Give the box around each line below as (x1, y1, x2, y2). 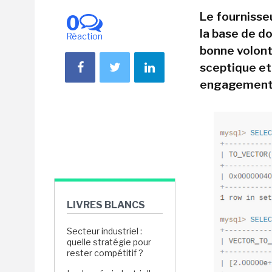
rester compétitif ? (67, 248, 143, 258)
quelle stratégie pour (67, 237, 151, 247)
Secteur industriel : (67, 226, 142, 236)
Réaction (66, 31, 103, 41)
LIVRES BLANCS (67, 199, 145, 211)
